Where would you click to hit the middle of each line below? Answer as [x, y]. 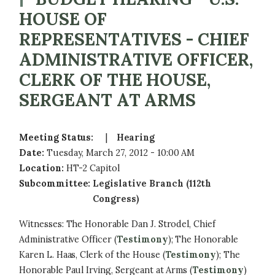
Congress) [116, 199]
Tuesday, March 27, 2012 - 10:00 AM [121, 153]
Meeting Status [55, 137]
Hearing [136, 137]
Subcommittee [54, 184]
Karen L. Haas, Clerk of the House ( [92, 255]
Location [40, 168]
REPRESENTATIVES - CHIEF [134, 39]
